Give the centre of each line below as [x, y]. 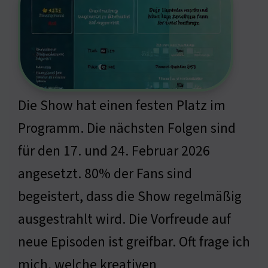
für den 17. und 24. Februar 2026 [114, 151]
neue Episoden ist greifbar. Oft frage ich [134, 242]
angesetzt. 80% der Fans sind [105, 173]
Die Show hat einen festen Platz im [122, 105]
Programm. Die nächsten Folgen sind [127, 128]
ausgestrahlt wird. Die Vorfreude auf [124, 219]
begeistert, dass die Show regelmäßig [130, 196]
